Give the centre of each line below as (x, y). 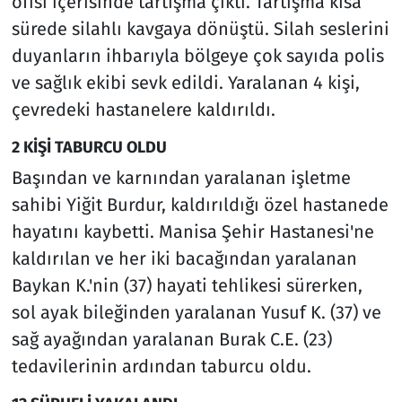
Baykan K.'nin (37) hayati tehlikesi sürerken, (187, 286)
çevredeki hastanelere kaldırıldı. (143, 109)
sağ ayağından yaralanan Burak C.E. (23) (171, 340)
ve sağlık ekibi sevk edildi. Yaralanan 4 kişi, (185, 82)
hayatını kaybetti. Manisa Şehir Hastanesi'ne (192, 232)
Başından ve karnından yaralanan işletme (181, 178)
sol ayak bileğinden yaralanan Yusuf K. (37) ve (196, 313)
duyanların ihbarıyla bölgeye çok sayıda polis (197, 55)
